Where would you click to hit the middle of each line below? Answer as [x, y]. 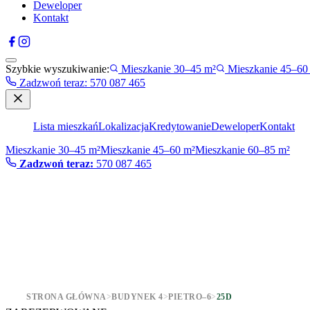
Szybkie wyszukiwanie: [57, 69]
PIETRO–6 [190, 297]
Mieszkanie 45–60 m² [148, 150]
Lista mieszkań [66, 126]
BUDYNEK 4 [137, 297]
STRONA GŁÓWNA [66, 297]
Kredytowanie [180, 126]
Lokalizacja [124, 126]
